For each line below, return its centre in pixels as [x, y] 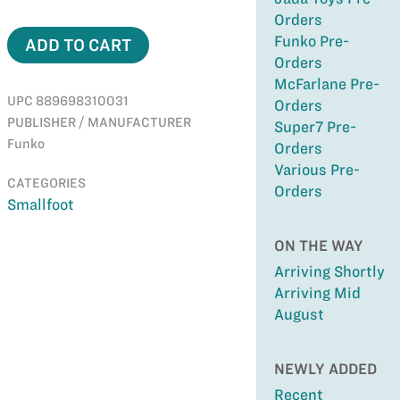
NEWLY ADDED [325, 369]
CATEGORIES [46, 183]
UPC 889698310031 [67, 101]
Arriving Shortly [329, 271]
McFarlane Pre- [326, 84]
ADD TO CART [78, 45]
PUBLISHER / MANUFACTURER [99, 122]
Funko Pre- [311, 41]
